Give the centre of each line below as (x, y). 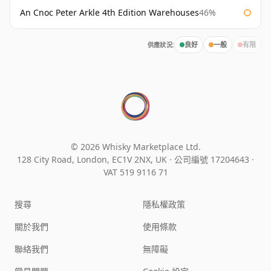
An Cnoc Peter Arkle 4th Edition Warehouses (109, 13)
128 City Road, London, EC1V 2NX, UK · (96, 160)
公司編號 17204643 (213, 160)
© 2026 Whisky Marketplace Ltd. (135, 147)
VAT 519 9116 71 (135, 172)
